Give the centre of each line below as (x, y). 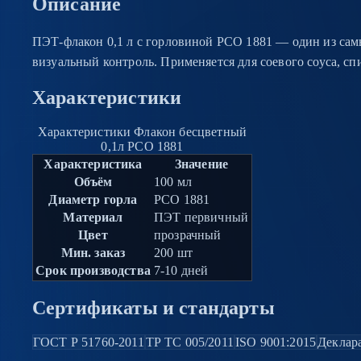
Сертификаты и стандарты (154, 308)
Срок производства (93, 271)
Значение (201, 164)
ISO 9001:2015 (276, 342)
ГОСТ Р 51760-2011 (89, 342)
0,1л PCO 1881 (142, 147)
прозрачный (188, 235)
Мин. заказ (93, 253)
